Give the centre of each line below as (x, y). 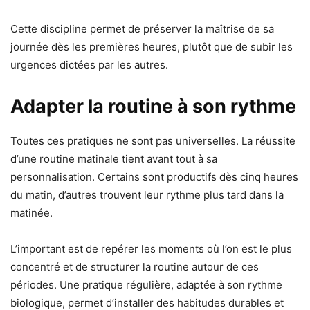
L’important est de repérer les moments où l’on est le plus (151, 248)
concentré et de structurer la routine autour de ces (135, 266)
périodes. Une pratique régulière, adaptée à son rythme (146, 284)
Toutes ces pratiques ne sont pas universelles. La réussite (153, 140)
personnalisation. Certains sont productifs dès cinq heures (154, 176)
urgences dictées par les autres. (89, 64)
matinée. (31, 212)
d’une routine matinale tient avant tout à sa (114, 158)
